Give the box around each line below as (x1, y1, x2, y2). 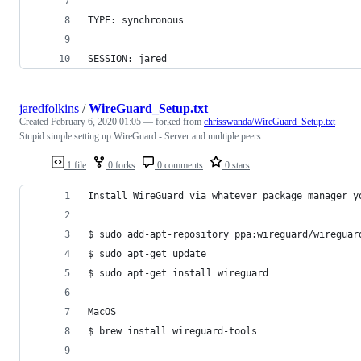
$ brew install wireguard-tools (88, 325, 257, 337)
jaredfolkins (19, 101, 79, 115)
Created (19, 115, 51, 127)
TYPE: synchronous (88, 14, 184, 26)
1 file (64, 159, 86, 171)
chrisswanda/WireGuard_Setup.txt (204, 115, 335, 127)
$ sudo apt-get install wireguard (88, 267, 268, 279)
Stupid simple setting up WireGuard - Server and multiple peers (19, 130, 261, 142)
